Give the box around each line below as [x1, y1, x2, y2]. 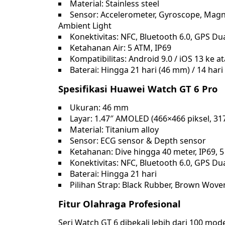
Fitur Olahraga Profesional [58, 197, 181, 210]
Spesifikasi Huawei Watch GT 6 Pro [58, 82, 217, 95]
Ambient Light [58, 20, 111, 32]
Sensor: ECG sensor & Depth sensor [70, 135, 206, 147]
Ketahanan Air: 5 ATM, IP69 [70, 42, 171, 54]
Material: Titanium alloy [70, 124, 159, 136]
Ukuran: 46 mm [70, 102, 129, 114]
